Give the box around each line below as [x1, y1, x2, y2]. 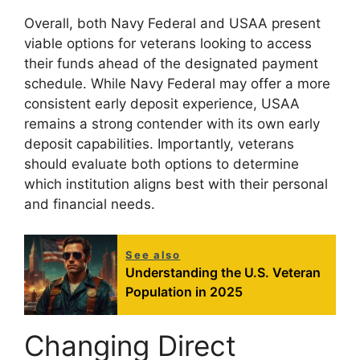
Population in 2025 [125, 284, 243, 301]
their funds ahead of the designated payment [24, 55, 318, 72]
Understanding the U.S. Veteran [125, 264, 321, 281]
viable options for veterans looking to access [24, 35, 312, 51]
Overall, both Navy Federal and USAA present [24, 14, 321, 31]
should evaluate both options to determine [24, 155, 299, 172]
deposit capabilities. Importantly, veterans [24, 135, 294, 152]
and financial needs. [24, 195, 155, 212]
